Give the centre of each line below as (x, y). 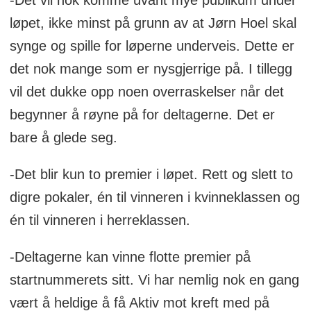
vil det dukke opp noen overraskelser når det (146, 92)
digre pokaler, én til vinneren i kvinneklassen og (154, 197)
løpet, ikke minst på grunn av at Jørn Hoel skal (153, 23)
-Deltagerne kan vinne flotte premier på (130, 257)
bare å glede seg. (63, 138)
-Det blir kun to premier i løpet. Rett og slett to (151, 174)
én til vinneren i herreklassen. (100, 220)
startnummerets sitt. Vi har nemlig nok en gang (154, 279)
